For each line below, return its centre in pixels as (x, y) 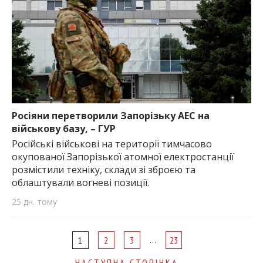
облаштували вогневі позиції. (80, 183)
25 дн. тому (34, 201)
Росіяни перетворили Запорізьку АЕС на (111, 115)
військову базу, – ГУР (64, 128)
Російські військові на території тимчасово (112, 144)
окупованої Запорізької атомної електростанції (123, 157)
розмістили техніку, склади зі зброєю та (104, 170)
